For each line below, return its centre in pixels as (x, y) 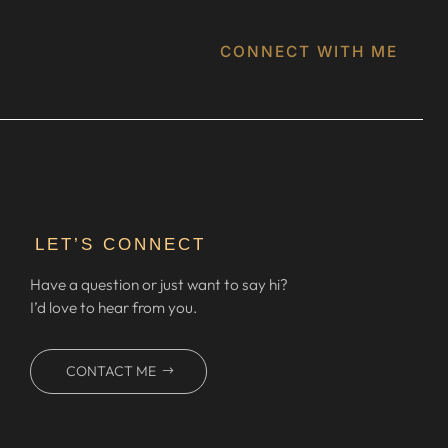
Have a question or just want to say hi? (159, 285)
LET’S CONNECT (121, 245)
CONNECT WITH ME (308, 52)
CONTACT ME (111, 371)
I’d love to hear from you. (114, 308)
